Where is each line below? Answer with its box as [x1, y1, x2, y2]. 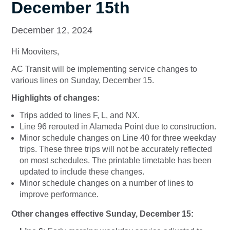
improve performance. [20, 190, 99, 199]
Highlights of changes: [11, 93, 100, 103]
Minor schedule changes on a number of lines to [20, 179, 194, 188]
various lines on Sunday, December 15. [11, 76, 154, 85]
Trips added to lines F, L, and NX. [20, 111, 140, 120]
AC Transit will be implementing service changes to [11, 65, 197, 74]
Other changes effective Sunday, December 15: [11, 209, 194, 219]
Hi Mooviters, [11, 47, 61, 56]
